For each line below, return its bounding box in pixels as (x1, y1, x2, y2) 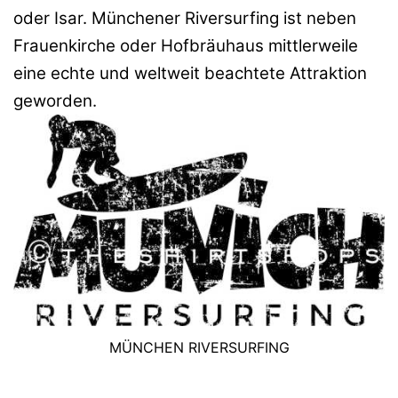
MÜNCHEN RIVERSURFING (108, 338, 290, 356)
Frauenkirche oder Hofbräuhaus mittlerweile (13, 35, 358, 56)
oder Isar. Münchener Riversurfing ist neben (13, 7, 356, 28)
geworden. (13, 90, 97, 111)
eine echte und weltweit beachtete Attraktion (13, 62, 367, 84)
